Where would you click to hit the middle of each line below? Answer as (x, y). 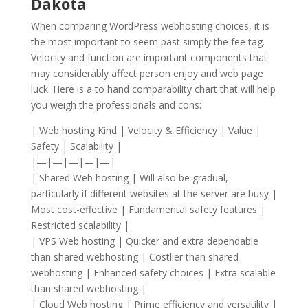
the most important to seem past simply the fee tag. (147, 42)
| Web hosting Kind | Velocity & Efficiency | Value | (145, 131)
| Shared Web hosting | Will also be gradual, (129, 178)
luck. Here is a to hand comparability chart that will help (153, 89)
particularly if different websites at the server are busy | (154, 194)
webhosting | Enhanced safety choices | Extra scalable (153, 273)
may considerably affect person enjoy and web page (147, 74)
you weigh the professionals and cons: (116, 105)
